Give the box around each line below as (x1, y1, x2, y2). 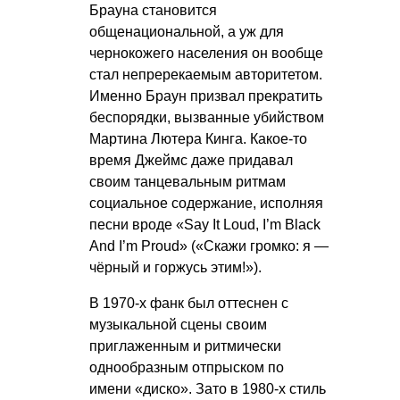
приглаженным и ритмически (89, 338, 281, 354)
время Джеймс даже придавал (89, 153, 293, 169)
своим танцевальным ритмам (89, 174, 286, 190)
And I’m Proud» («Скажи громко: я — (89, 238, 329, 254)
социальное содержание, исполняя (89, 196, 323, 212)
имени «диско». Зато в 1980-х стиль (89, 381, 326, 397)
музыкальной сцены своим (89, 317, 267, 333)
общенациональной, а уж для (89, 24, 284, 40)
